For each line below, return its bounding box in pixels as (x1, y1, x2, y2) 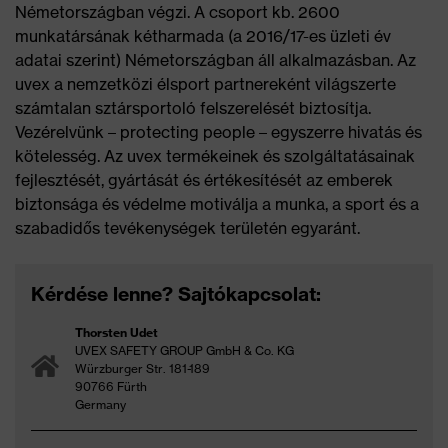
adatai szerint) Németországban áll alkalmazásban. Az (15, 49, 416, 70)
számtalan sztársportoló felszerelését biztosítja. (15, 97, 371, 118)
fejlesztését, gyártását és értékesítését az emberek (15, 169, 393, 190)
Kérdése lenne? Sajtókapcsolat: (31, 281, 321, 306)
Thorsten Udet (75, 324, 158, 340)
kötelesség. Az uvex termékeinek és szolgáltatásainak (15, 145, 415, 166)
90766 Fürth (75, 378, 147, 394)
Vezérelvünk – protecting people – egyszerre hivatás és (15, 121, 422, 142)
